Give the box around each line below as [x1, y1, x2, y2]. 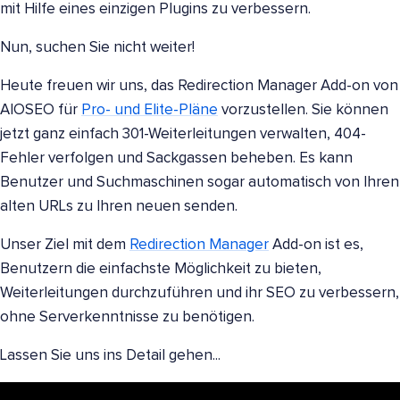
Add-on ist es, [269, 237, 363, 253]
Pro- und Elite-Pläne [81, 103, 218, 118]
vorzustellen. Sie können [218, 103, 388, 118]
